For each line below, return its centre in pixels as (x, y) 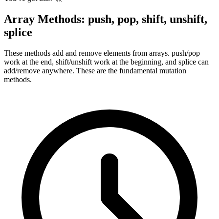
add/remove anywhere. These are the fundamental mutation (95, 71)
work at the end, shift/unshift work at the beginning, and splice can (106, 62)
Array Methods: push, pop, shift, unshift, (106, 19)
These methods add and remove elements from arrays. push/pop (102, 53)
